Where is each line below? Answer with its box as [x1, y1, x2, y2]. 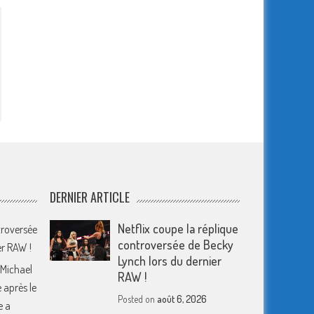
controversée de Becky [118, 237, 234, 253]
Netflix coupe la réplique [118, 221, 239, 237]
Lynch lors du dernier [118, 253, 222, 269]
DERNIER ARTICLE [49, 188, 130, 207]
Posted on [118, 293, 158, 306]
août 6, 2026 [157, 293, 207, 306]
